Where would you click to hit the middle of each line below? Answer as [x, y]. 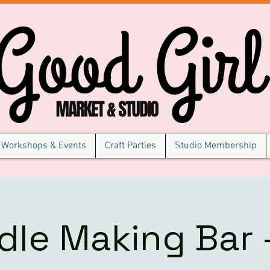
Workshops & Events [44, 146]
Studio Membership [216, 146]
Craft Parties [130, 146]
